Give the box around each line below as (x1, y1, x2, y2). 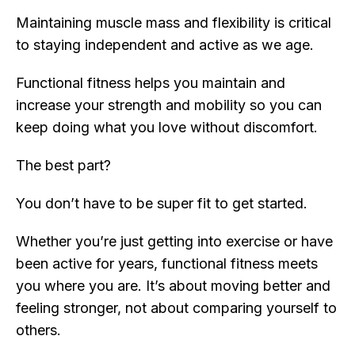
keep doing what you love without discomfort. (16, 119, 318, 136)
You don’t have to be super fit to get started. (16, 195, 311, 212)
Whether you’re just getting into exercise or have (16, 233, 333, 250)
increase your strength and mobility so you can (16, 97, 322, 114)
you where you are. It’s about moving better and (16, 277, 330, 295)
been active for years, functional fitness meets (16, 255, 318, 273)
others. (16, 322, 61, 339)
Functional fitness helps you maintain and (16, 74, 285, 92)
